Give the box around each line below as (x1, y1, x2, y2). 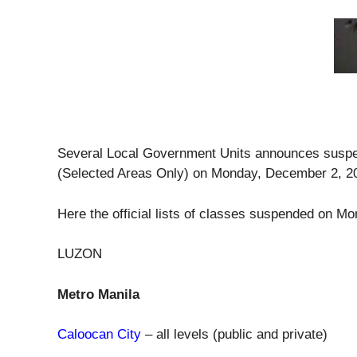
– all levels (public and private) (141, 327, 328, 342)
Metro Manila (57, 286, 139, 302)
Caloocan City (57, 327, 141, 342)
